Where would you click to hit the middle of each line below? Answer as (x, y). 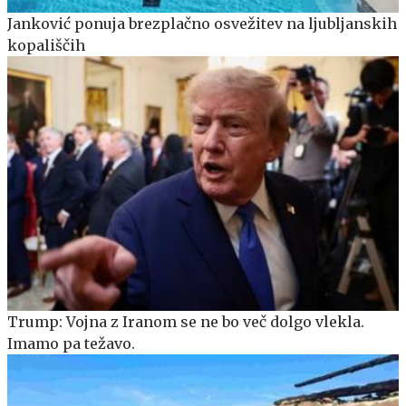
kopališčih (46, 45)
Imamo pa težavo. (71, 343)
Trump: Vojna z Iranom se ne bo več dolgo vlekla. (186, 321)
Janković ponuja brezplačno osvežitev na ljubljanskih (202, 23)
